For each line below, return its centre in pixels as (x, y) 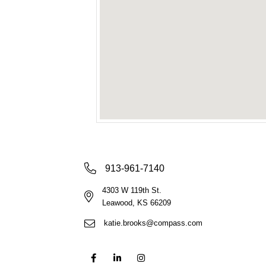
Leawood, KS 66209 (137, 203)
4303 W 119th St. (132, 190)
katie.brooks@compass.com (153, 223)
